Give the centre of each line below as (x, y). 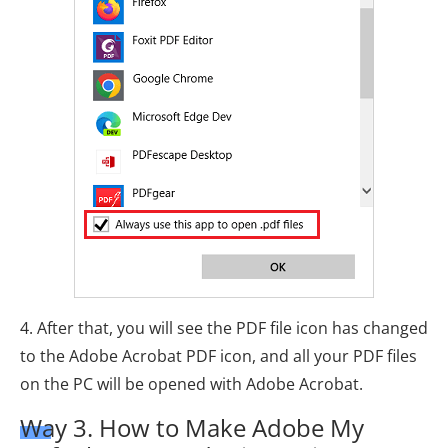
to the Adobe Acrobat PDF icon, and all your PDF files (218, 355)
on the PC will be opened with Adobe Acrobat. (191, 383)
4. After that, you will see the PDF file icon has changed (224, 327)
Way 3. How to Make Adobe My (192, 427)
